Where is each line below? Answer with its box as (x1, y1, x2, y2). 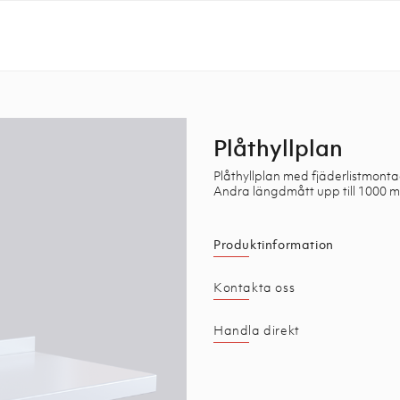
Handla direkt (213, 321, 300, 338)
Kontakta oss (213, 279, 296, 296)
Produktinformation (213, 236, 334, 253)
